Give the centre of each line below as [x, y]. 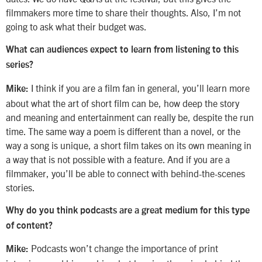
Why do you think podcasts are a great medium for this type [128, 211]
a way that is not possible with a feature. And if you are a [118, 159]
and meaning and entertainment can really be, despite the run [130, 117]
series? [20, 65]
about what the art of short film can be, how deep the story [123, 103]
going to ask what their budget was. [76, 26]
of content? [29, 226]
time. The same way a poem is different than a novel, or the [123, 131]
